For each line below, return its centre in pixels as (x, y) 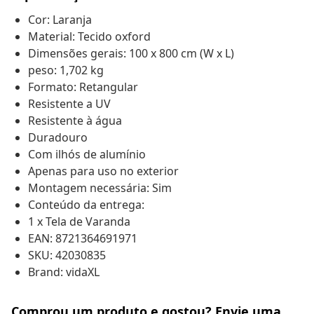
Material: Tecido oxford (89, 37)
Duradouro (58, 138)
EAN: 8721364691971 (83, 239)
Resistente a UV (69, 104)
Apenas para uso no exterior (103, 171)
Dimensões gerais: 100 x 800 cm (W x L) (131, 54)
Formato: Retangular (83, 87)
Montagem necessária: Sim (100, 188)
